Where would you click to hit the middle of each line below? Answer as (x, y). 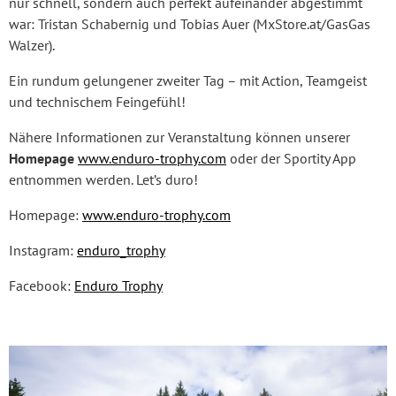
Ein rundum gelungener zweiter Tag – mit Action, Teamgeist (188, 80)
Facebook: (42, 285)
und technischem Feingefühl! (97, 101)
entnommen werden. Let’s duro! (103, 179)
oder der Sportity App (291, 158)
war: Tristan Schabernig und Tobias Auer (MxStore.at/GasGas (190, 23)
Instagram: (43, 250)
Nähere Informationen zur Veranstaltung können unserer (179, 137)
